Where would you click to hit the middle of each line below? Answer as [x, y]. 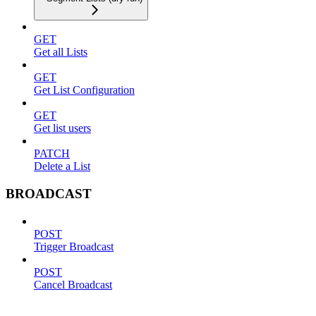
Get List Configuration [84, 90]
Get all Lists [61, 52]
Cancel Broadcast [73, 284]
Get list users [62, 128]
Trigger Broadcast [74, 246]
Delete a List [62, 166]
